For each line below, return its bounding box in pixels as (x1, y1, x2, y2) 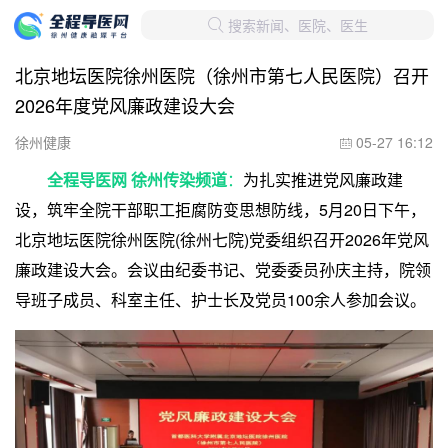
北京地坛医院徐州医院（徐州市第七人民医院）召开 (15, 62, 429, 88)
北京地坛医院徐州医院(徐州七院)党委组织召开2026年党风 (15, 228, 429, 251)
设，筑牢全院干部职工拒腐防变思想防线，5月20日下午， (15, 198, 426, 221)
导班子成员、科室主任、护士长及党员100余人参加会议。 (15, 288, 426, 311)
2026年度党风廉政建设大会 (15, 92, 235, 118)
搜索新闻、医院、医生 (223, 15, 368, 35)
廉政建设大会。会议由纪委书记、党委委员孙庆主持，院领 (15, 258, 431, 281)
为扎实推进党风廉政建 (243, 168, 403, 191)
